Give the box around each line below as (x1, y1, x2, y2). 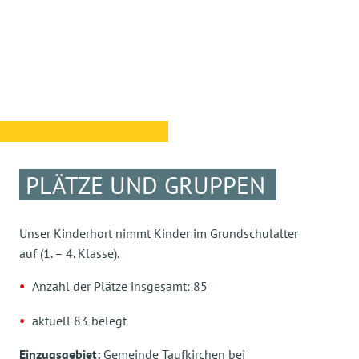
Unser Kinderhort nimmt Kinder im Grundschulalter (19, 225, 298, 241)
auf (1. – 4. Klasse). (19, 245, 119, 261)
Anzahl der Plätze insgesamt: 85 (32, 278, 208, 294)
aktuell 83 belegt (32, 312, 127, 329)
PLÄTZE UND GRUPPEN (26, 169, 265, 200)
